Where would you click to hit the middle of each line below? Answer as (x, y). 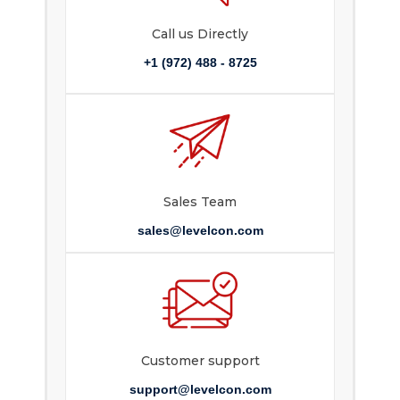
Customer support (200, 361)
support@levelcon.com (200, 390)
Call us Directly (200, 34)
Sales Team (200, 202)
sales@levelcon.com (200, 231)
